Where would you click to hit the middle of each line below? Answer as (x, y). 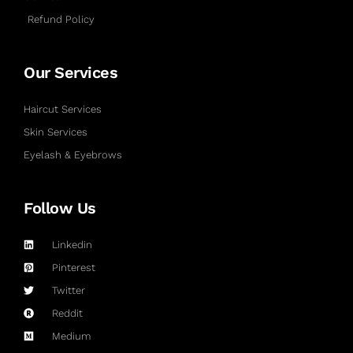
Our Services (71, 72)
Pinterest (74, 267)
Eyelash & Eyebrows (73, 154)
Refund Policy (61, 19)
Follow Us (60, 208)
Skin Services (56, 132)
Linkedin (72, 244)
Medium (72, 336)
